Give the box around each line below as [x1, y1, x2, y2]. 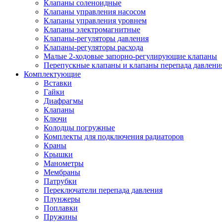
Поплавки [44, 204, 78, 212]
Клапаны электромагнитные [44, 25, 140, 34]
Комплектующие [24, 70, 81, 78]
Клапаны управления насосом [44, 7, 146, 16]
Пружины [44, 213, 77, 221]
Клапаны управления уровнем [44, 16, 147, 25]
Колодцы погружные [44, 123, 115, 132]
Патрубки [44, 177, 77, 185]
